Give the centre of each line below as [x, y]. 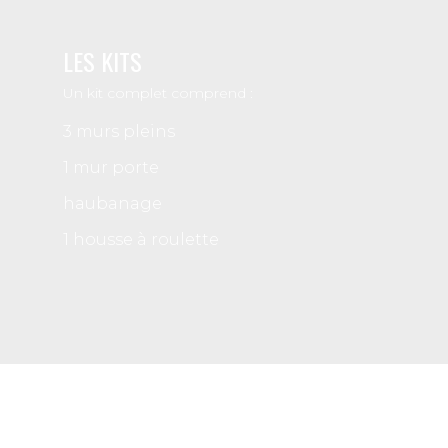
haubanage [112, 203]
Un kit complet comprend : [158, 92]
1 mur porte [111, 167]
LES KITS [102, 60]
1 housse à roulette [141, 239]
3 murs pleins [119, 131]
